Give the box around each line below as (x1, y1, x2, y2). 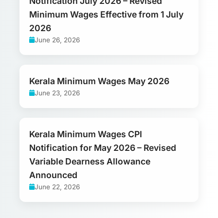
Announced (29, 169, 77, 180)
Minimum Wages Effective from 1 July (29, 9, 183, 19)
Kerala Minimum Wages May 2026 (29, 75, 169, 86)
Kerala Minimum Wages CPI (29, 128, 142, 139)
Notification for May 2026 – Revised (29, 142, 176, 153)
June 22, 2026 (35, 182, 80, 191)
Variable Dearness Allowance (29, 156, 150, 166)
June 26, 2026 (35, 36, 80, 44)
